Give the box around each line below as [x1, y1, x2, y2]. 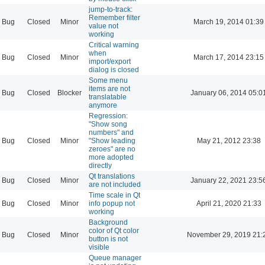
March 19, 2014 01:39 [193, 17, 264, 26]
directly [89, 161, 112, 170]
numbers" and [89, 128, 134, 137]
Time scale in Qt [89, 190, 140, 199]
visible [89, 243, 109, 251]
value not [89, 21, 118, 30]
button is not [89, 234, 128, 243]
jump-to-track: [89, 5, 132, 14]
